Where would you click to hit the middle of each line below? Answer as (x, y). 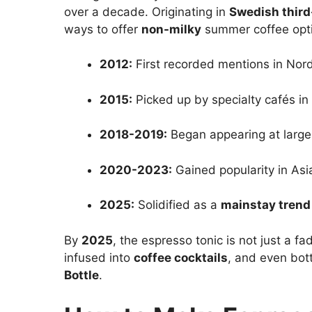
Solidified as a (178, 205)
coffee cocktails (181, 257)
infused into (99, 257)
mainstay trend (266, 205)
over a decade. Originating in (147, 11)
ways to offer (103, 29)
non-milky (171, 29)
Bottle (81, 275)
